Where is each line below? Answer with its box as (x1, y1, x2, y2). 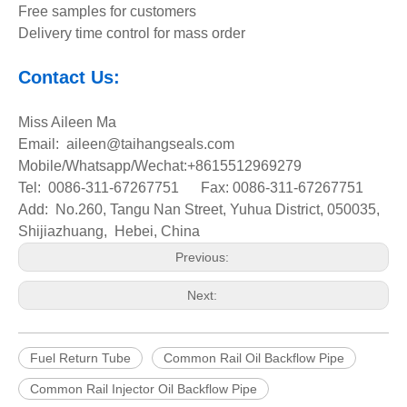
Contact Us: (18, 67, 120, 87)
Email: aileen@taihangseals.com (18, 136, 234, 152)
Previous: (174, 250, 233, 264)
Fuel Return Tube (30, 351, 131, 365)
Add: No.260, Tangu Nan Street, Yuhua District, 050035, (18, 202, 380, 217)
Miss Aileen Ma (18, 114, 116, 130)
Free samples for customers (18, 4, 196, 19)
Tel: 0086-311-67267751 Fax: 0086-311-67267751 (18, 180, 363, 195)
